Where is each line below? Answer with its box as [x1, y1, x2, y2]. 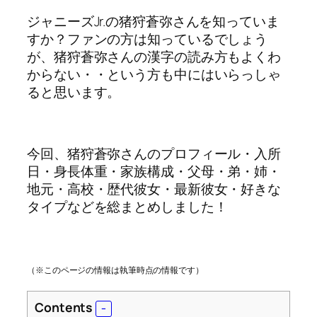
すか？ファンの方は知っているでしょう [27, 30, 268, 49]
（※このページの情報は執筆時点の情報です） [27, 264, 204, 277]
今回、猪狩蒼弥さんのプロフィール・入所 [27, 144, 282, 163]
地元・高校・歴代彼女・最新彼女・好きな [27, 180, 282, 199]
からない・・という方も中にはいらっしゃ [27, 65, 282, 84]
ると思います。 [27, 83, 121, 102]
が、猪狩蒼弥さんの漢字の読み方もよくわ [27, 47, 282, 67]
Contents [35, 298, 93, 316]
